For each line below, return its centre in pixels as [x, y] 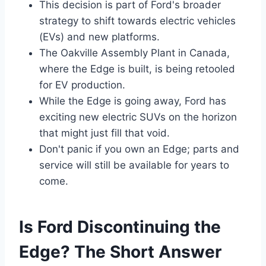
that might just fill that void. [104, 133]
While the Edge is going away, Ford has [133, 101]
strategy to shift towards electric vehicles [137, 21]
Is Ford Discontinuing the [120, 227]
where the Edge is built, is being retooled [137, 69]
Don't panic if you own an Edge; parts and [139, 149]
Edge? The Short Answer [120, 252]
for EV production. [82, 85]
